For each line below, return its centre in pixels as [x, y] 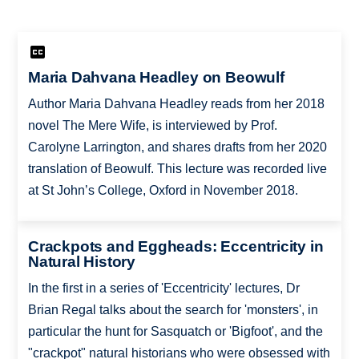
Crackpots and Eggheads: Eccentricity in [175, 247]
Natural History [82, 262]
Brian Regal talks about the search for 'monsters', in [173, 310]
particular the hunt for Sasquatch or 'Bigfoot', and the [175, 332]
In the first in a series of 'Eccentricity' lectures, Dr [163, 288]
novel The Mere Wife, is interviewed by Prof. [152, 125]
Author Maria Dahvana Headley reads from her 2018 [176, 103]
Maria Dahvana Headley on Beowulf [156, 77]
